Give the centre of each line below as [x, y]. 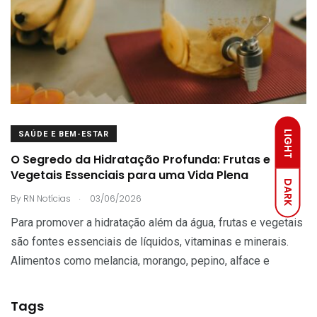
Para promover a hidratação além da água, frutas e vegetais [157, 222]
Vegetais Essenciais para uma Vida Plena [129, 175]
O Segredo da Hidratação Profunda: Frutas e [140, 160]
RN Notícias [47, 198]
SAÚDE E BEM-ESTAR [64, 134]
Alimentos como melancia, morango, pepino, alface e [140, 260]
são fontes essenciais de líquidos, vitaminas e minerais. [150, 241]
